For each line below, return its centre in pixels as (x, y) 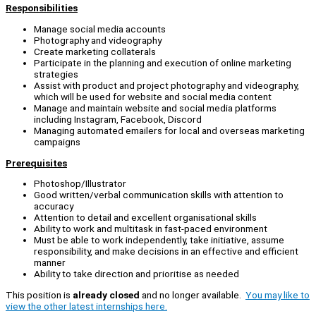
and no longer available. (193, 295)
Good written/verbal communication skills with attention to (159, 195)
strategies (56, 74)
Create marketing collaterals (95, 52)
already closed (106, 295)
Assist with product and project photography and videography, (166, 86)
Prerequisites (36, 163)
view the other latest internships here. (86, 306)
